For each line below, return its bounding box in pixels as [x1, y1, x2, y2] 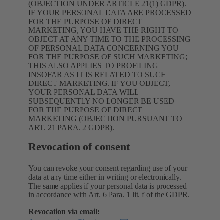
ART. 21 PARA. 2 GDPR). [28, 123, 114, 132]
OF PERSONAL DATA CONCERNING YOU [28, 43, 179, 52]
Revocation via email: [28, 207, 100, 216]
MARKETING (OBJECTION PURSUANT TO [28, 114, 182, 123]
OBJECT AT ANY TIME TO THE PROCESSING [28, 34, 191, 43]
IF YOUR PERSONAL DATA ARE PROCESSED [28, 8, 191, 17]
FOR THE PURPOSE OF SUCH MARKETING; [28, 52, 187, 61]
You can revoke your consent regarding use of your [28, 164, 187, 173]
